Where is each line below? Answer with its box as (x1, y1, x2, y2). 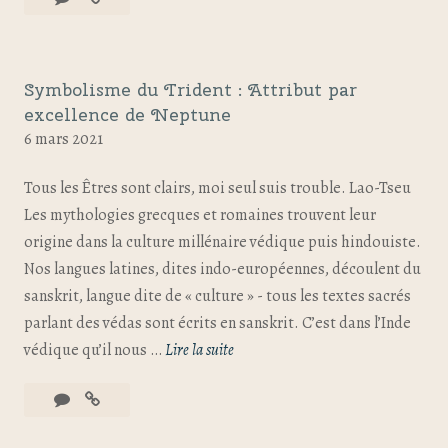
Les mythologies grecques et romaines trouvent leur (24, 203, 376, 226)
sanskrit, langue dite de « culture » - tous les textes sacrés (24, 284, 411, 307)
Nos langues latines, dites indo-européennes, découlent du (24, 257, 421, 280)
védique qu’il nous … (24, 338, 165, 361)
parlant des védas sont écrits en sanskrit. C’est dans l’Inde (24, 311, 411, 334)
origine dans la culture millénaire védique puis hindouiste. (24, 230, 421, 253)
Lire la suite (165, 338, 234, 361)
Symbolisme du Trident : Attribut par (24, 77, 357, 101)
